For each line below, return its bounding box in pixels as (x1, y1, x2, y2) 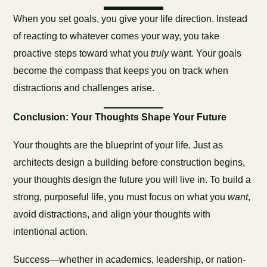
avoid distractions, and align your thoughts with (13, 209, 211, 219)
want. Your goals (169, 48, 242, 58)
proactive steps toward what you (13, 48, 151, 58)
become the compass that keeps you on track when (13, 66, 229, 76)
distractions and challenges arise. (13, 83, 155, 93)
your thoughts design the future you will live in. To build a (13, 175, 252, 185)
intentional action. (13, 226, 88, 237)
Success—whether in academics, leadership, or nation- (13, 254, 246, 265)
